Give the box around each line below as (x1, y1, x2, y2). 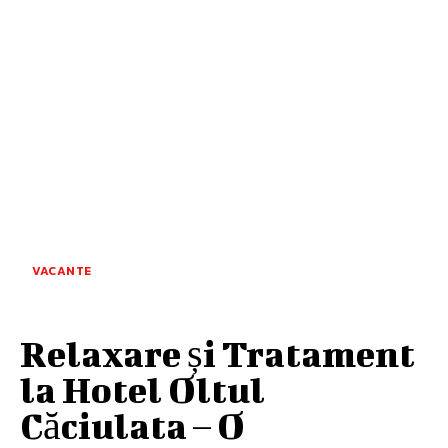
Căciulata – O (20, 403, 245, 446)
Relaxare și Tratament (20, 331, 415, 374)
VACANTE (32, 261, 92, 280)
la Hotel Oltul (20, 367, 265, 410)
